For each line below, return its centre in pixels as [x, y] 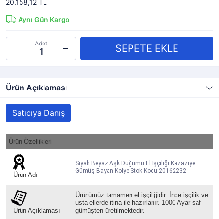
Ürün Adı [24, 175]
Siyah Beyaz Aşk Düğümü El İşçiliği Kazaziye [135, 163]
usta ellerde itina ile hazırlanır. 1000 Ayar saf [138, 203]
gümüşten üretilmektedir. [110, 210]
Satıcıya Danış [38, 113]
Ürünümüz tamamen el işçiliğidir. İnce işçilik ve [142, 195]
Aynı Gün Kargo [44, 19]
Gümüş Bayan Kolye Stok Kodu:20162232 [131, 171]
